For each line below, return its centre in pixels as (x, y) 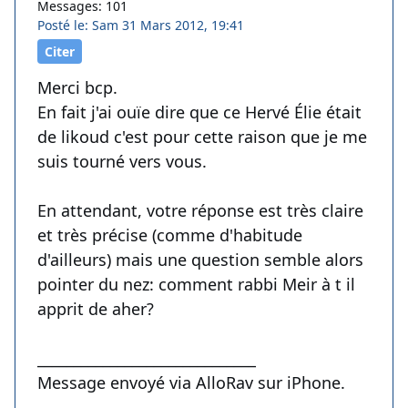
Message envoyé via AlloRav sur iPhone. (191, 383)
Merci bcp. (77, 88)
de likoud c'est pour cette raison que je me (202, 137)
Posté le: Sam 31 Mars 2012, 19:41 (141, 25)
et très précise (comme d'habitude (170, 235)
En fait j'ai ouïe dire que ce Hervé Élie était (199, 112)
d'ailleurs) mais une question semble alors (200, 260)
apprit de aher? (96, 309)
